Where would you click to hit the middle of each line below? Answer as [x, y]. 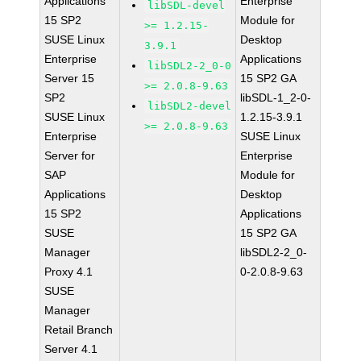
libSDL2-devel [190, 106]
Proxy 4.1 [69, 272]
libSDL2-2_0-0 [190, 66]
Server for [70, 156]
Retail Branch [79, 330]
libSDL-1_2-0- [276, 98]
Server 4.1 [71, 349]
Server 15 [70, 78]
